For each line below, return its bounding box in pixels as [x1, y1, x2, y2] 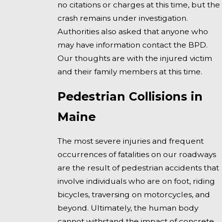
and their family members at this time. [57, 67, 202, 77]
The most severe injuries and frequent [57, 136, 204, 146]
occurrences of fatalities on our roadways [57, 150, 216, 160]
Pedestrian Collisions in [57, 89, 203, 104]
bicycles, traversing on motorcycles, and [57, 190, 210, 200]
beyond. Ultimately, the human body [57, 203, 198, 213]
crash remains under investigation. [57, 13, 188, 23]
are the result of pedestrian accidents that [57, 163, 219, 173]
